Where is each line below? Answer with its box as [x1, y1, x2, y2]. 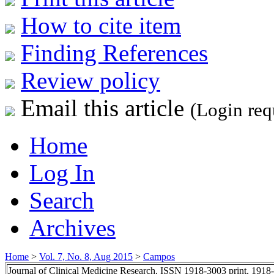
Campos [143, 251, 175, 262]
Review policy [21, 67, 160, 94]
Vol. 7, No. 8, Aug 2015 [39, 251, 133, 262]
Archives [29, 214, 116, 241]
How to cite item [21, 12, 181, 39]
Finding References [21, 39, 208, 66]
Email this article [15, 94, 190, 121]
